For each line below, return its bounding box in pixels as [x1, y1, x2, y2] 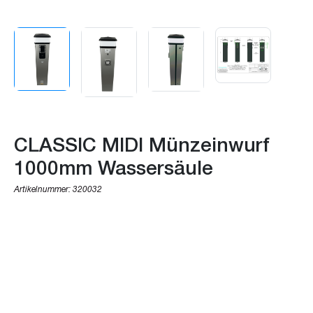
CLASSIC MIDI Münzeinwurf [14, 129, 270, 157]
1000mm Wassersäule [14, 152, 213, 180]
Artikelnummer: [14, 182, 71, 196]
